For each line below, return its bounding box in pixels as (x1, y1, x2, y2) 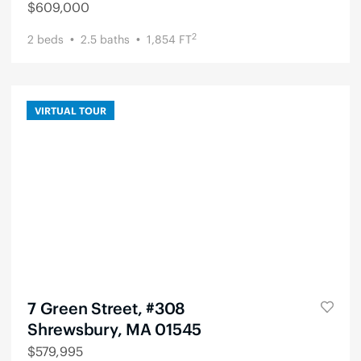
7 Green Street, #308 (27, 297, 185, 319)
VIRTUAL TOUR (35, 103, 106, 118)
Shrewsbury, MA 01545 (27, 317, 201, 340)
